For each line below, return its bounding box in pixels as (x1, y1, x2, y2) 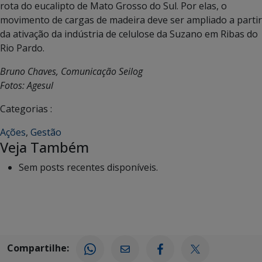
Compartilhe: (7, 242, 69, 255)
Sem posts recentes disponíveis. (19, 161, 158, 174)
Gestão (30, 126, 61, 139)
